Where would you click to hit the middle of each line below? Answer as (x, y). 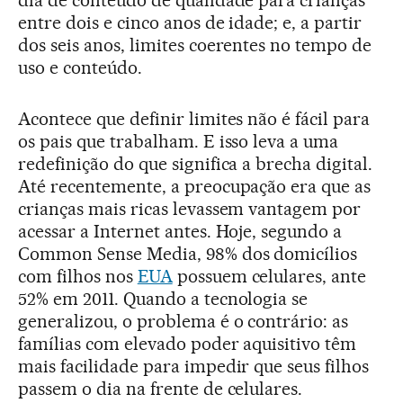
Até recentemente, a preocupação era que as (195, 186)
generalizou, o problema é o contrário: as (184, 321)
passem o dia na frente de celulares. (161, 389)
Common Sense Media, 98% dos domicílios (188, 254)
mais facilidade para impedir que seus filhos (194, 366)
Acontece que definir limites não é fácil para (194, 119)
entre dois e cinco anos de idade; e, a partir (190, 22)
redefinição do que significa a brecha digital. (196, 164)
